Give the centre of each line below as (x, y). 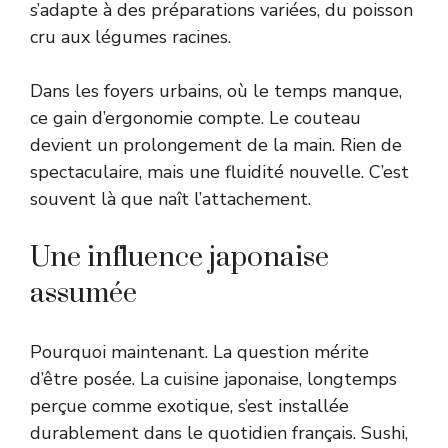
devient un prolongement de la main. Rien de (216, 144)
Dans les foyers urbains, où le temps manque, (216, 90)
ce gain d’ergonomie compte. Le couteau (195, 117)
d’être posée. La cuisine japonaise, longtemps (213, 378)
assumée (83, 293)
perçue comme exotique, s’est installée (189, 405)
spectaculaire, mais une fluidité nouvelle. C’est (219, 171)
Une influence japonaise (179, 257)
